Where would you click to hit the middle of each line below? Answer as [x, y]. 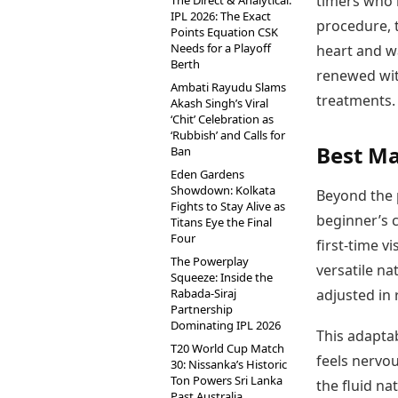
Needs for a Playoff [221, 48]
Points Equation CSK [224, 32]
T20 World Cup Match [227, 348]
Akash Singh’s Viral [219, 103]
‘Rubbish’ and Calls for [228, 135]
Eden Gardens [207, 174]
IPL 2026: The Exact [221, 16]
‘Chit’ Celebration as [222, 119]
